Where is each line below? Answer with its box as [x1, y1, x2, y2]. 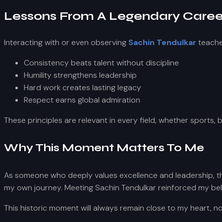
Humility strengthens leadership [24, 69, 137, 80]
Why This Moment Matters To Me [4, 141, 204, 155]
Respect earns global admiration [24, 94, 140, 105]
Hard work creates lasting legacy [24, 82, 141, 93]
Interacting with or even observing [4, 37, 128, 48]
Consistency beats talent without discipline [24, 57, 179, 68]
